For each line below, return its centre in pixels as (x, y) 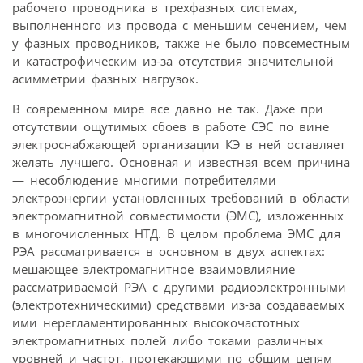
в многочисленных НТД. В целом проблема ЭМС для (176, 233)
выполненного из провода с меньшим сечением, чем (179, 25)
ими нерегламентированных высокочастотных (156, 322)
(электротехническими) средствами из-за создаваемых (178, 304)
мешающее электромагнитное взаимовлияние (154, 269)
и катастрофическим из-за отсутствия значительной (173, 60)
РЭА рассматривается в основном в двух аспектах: (169, 251)
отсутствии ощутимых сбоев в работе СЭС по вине (171, 126)
